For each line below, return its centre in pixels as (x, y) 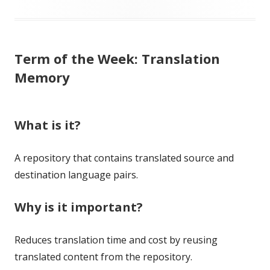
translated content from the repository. (103, 256)
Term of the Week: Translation (117, 58)
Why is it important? (79, 207)
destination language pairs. (76, 174)
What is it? (48, 125)
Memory (42, 77)
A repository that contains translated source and (124, 158)
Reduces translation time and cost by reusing (116, 240)
